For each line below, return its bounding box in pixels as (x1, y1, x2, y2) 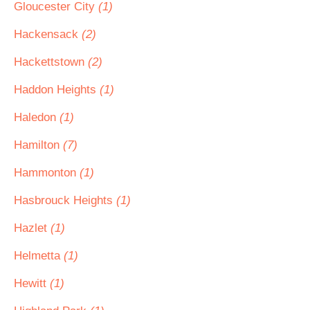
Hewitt (14, 277, 50, 290)
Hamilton (14, 138, 63, 152)
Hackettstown (14, 55, 88, 69)
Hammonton (14, 166, 80, 179)
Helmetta (14, 249, 64, 262)
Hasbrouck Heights (14, 194, 116, 207)
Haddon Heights (14, 83, 100, 96)
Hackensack (14, 28, 82, 41)
